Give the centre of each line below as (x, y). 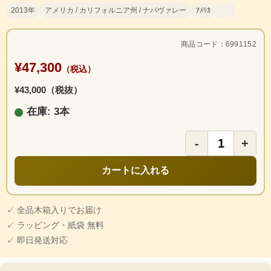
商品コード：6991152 (219, 44)
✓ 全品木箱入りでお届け (54, 210)
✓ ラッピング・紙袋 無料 (55, 225)
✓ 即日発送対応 (37, 240)
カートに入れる (135, 171)
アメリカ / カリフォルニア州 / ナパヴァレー (116, 11)
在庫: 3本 (48, 112)
